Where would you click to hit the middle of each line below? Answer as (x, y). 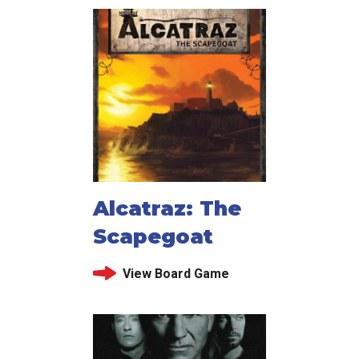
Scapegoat (153, 236)
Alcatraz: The (167, 208)
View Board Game (175, 273)
